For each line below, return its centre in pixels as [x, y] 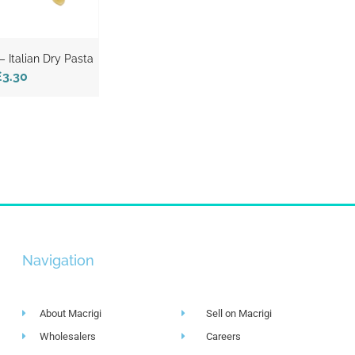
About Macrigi [70, 314]
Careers [224, 337]
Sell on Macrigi [239, 314]
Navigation [59, 261]
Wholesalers [67, 337]
